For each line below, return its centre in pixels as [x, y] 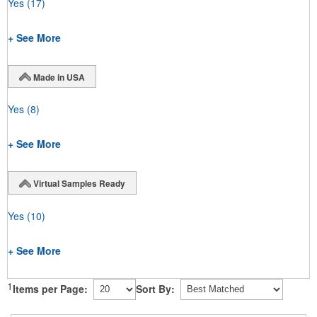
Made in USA [59, 77]
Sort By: [155, 289]
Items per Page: [50, 289]
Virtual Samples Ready [79, 184]
